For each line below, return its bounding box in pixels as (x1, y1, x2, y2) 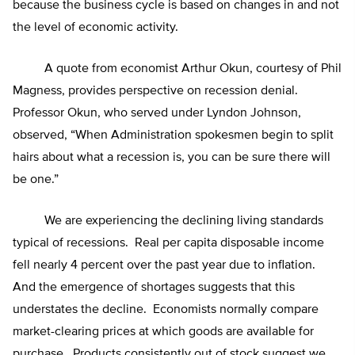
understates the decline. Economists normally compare (13, 303, 319, 317)
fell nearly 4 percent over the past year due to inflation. (13, 259, 319, 273)
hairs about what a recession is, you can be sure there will (13, 151, 330, 165)
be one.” (13, 174, 59, 187)
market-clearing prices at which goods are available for (13, 326, 314, 339)
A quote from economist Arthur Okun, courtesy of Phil (13, 63, 342, 76)
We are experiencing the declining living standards (13, 215, 323, 228)
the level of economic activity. (13, 21, 178, 35)
